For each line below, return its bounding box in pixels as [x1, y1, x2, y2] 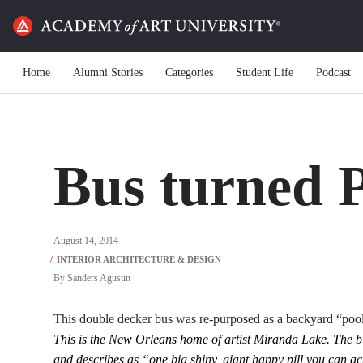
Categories [165, 66, 213, 79]
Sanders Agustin [67, 272, 130, 284]
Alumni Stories [73, 66, 143, 79]
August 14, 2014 [53, 235, 118, 246]
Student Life [236, 66, 293, 79]
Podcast [316, 66, 351, 79]
